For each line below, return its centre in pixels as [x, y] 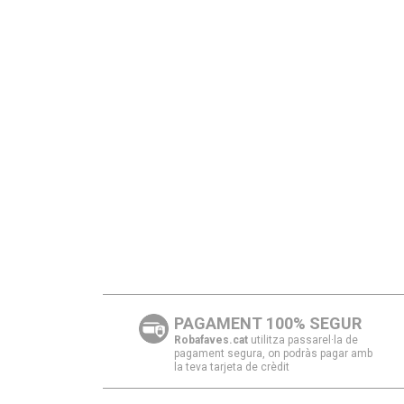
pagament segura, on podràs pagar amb [274, 353]
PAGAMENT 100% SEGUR [268, 323]
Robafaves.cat [211, 340]
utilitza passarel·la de [303, 340]
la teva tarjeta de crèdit [232, 367]
